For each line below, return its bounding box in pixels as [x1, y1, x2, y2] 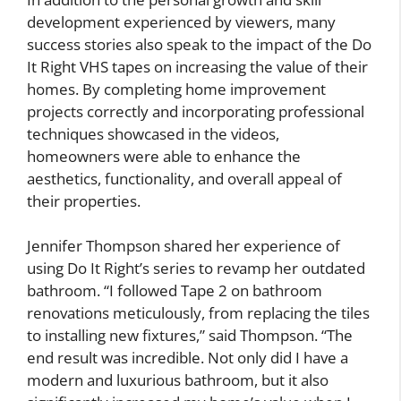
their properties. [27, 190, 141, 211]
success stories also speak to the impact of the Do [27, 33, 371, 55]
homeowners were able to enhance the [27, 145, 301, 166]
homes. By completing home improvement [27, 78, 326, 99]
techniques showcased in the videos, [27, 123, 279, 144]
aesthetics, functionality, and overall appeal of [27, 167, 342, 189]
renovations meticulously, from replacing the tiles [27, 303, 370, 324]
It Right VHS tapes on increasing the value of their [27, 55, 368, 77]
